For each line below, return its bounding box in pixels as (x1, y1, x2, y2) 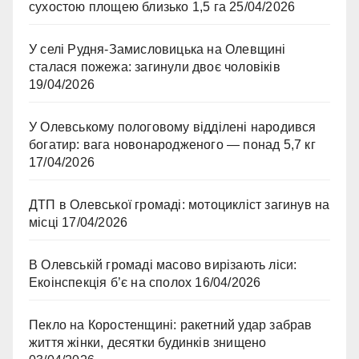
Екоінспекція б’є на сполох (29, 276, 192, 290)
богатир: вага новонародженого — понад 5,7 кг (29, 138, 316, 152)
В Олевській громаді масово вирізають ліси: (29, 258, 297, 272)
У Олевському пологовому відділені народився (29, 120, 317, 135)
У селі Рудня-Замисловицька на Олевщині (29, 42, 286, 57)
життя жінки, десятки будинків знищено (29, 336, 267, 350)
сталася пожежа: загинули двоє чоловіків (29, 60, 280, 75)
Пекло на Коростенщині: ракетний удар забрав (29, 318, 313, 333)
